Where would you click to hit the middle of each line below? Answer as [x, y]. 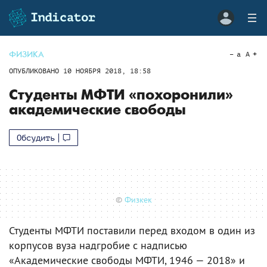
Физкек [138, 199]
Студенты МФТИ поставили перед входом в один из [132, 230]
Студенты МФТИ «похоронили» [121, 95]
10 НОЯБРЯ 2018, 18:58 [107, 71]
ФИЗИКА [27, 55]
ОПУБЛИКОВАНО [36, 71]
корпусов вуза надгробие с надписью [98, 245]
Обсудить [36, 138]
